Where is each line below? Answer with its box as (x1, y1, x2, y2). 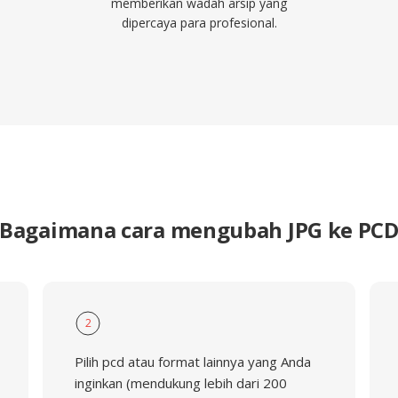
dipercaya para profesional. (121, 14, 277, 31)
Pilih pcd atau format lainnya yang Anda (74, 353, 311, 370)
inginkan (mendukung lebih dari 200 (74, 374, 287, 392)
